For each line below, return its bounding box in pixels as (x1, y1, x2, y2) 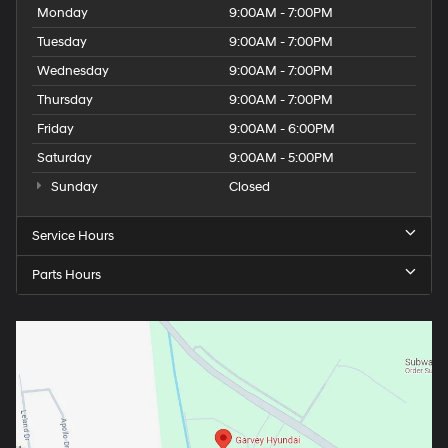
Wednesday (37, 62, 109, 79)
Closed (229, 178, 270, 195)
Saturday (37, 149, 92, 166)
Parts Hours (32, 266, 101, 283)
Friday (37, 120, 74, 137)
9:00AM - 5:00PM (229, 149, 334, 166)
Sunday (47, 178, 98, 195)
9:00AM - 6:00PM (229, 120, 335, 137)
